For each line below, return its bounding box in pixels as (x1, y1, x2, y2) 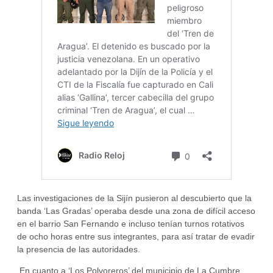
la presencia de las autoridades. (17, 244, 140, 254)
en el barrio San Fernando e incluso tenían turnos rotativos (17, 218, 244, 229)
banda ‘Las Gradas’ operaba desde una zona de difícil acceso (17, 205, 255, 216)
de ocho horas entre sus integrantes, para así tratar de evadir (17, 231, 255, 241)
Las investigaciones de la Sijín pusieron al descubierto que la (17, 193, 252, 203)
